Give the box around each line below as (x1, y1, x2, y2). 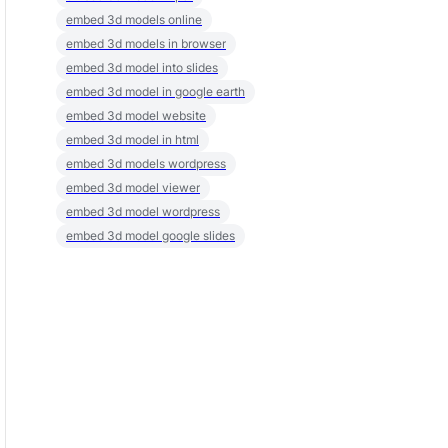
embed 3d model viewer (66, 180, 200, 195)
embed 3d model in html (66, 132, 199, 147)
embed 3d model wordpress (66, 204, 220, 219)
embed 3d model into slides (66, 60, 218, 75)
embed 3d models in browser (66, 36, 226, 51)
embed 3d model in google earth (66, 84, 245, 99)
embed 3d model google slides (66, 228, 235, 243)
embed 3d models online (66, 12, 202, 27)
